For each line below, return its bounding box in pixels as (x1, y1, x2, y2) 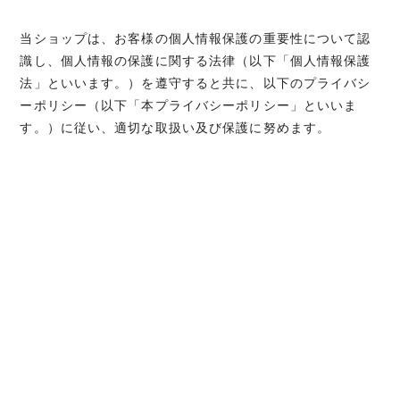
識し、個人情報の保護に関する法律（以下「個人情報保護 (20, 54, 371, 69)
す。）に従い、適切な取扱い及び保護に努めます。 (20, 121, 331, 136)
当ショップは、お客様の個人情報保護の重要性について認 (20, 31, 371, 46)
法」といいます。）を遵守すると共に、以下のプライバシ (20, 76, 371, 91)
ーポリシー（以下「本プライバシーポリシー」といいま (20, 98, 358, 113)
